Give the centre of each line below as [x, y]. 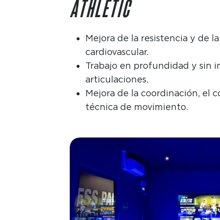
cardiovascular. [117, 52]
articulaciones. [117, 79]
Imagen [84, 143]
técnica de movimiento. [137, 107]
